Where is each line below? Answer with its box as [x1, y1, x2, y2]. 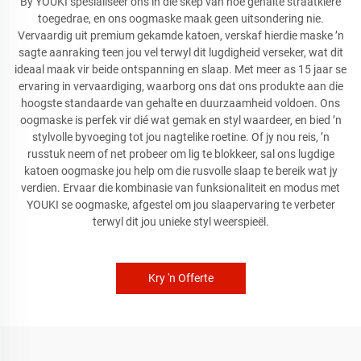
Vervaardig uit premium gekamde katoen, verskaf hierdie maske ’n [17, 29, 344, 42]
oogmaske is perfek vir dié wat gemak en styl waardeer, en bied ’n [19, 114, 342, 127]
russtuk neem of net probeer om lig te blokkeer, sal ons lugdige [27, 147, 334, 160]
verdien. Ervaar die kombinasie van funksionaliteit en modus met [21, 181, 340, 194]
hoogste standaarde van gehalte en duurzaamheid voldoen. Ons [21, 97, 340, 110]
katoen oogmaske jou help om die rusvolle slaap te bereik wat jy [23, 164, 338, 177]
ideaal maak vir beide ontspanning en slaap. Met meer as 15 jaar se [15, 63, 346, 76]
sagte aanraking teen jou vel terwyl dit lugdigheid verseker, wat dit [18, 46, 343, 59]
